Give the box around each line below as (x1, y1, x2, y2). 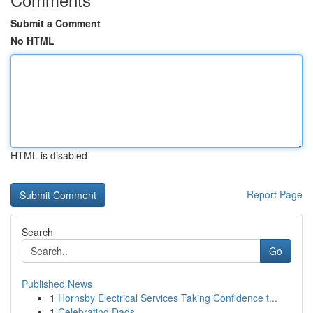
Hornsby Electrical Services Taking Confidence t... (58, 291, 277, 305)
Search (22, 225, 53, 239)
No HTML (10, 34, 54, 48)
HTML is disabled (10, 148, 87, 162)
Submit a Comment (10, 16, 101, 30)
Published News (22, 277, 92, 291)
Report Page (247, 187, 303, 201)
